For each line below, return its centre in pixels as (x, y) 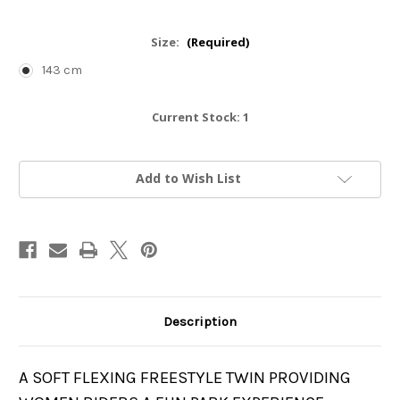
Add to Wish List (188, 179)
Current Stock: (197, 117)
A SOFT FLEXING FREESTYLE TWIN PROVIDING (185, 378)
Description (200, 322)
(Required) (217, 42)
